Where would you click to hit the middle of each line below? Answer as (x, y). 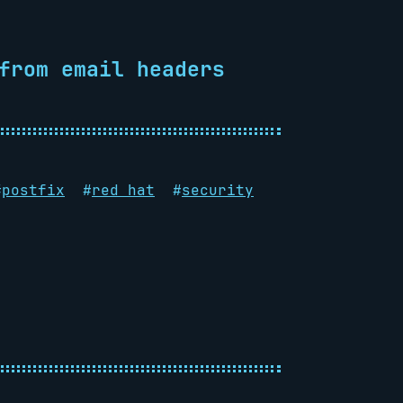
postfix (33, 190)
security (218, 190)
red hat (123, 190)
